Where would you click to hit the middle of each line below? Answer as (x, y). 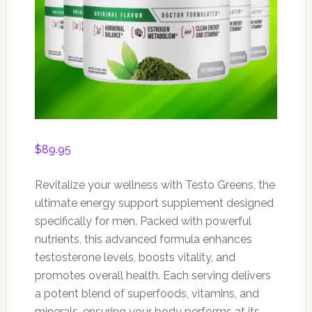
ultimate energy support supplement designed (154, 203)
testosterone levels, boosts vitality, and (135, 258)
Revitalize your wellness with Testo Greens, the (155, 185)
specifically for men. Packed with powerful (143, 221)
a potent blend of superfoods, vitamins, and (147, 294)
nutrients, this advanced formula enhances (143, 240)
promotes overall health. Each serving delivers (153, 276)
